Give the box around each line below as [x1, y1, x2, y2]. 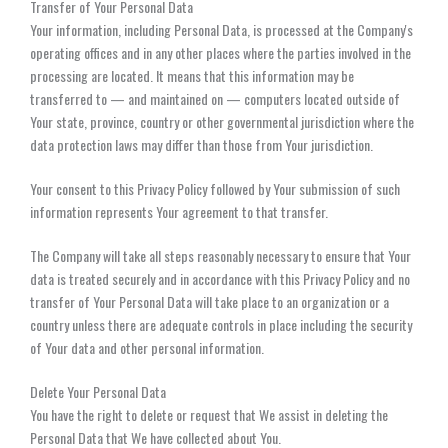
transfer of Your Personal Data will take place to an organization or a [30, 290, 389, 312]
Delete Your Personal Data [30, 380, 166, 402]
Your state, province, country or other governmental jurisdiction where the [30, 110, 414, 132]
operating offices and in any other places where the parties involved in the [30, 41, 411, 63]
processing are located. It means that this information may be [30, 64, 354, 86]
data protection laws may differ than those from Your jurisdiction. [30, 133, 373, 155]
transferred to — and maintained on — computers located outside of [30, 87, 400, 109]
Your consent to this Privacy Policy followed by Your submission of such [30, 177, 400, 199]
